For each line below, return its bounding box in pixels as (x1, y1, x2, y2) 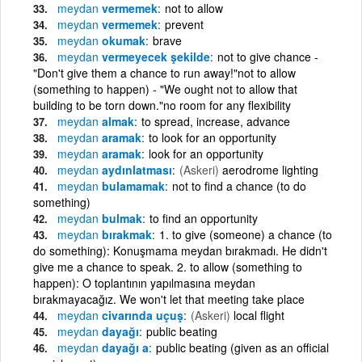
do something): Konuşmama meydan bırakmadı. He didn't (33, 242, 327, 259)
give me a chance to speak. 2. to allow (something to (33, 258, 302, 275)
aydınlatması (99, 161, 172, 178)
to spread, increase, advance (141, 112, 290, 129)
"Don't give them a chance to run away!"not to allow (33, 64, 296, 81)
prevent (165, 15, 204, 32)
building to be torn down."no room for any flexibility (33, 96, 291, 113)
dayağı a (99, 339, 149, 356)
